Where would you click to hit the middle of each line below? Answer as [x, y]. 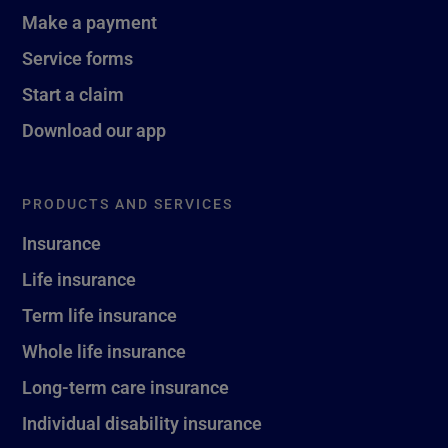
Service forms [77, 57]
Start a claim [73, 93]
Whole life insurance [104, 350]
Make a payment [89, 21]
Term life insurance [99, 314]
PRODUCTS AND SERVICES [127, 203]
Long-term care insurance [125, 386]
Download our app [94, 129]
